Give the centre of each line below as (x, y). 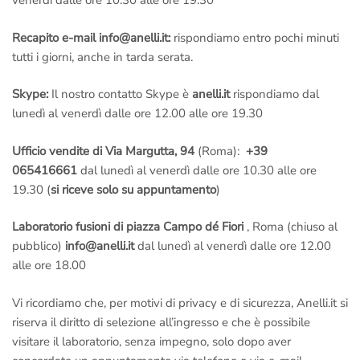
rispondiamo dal (276, 94)
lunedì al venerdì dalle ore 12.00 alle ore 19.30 (137, 114)
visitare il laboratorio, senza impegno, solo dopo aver (151, 341)
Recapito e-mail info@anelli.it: (91, 37)
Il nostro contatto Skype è (120, 94)
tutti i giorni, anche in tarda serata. (102, 57)
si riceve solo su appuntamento (133, 189)
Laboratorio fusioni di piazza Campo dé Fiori (129, 227)
